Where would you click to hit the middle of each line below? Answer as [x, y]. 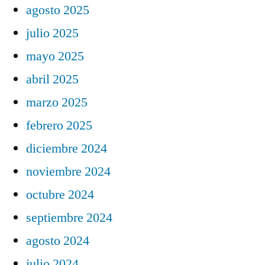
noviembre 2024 [68, 171]
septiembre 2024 [69, 217]
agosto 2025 [58, 10]
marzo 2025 [57, 102]
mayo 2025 [55, 56]
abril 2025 [52, 79]
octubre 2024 [60, 194]
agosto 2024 [58, 240]
